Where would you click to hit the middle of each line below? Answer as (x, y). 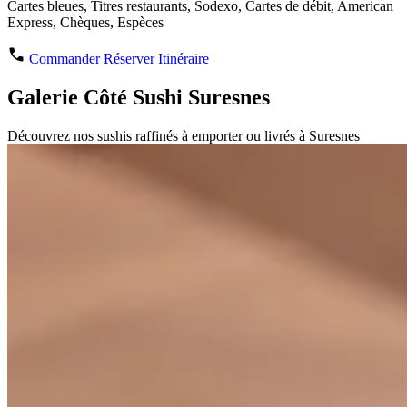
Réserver (131, 58)
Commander (66, 58)
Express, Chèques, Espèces (85, 22)
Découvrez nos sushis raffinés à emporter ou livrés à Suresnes (184, 135)
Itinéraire (184, 58)
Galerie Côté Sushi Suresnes (139, 97)
